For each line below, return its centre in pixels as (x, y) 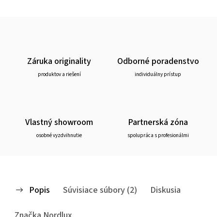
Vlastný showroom (59, 122)
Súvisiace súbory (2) (100, 190)
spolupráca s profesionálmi (158, 135)
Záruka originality (59, 61)
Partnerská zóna (158, 122)
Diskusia (165, 190)
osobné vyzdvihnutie (59, 135)
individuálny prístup (158, 74)
